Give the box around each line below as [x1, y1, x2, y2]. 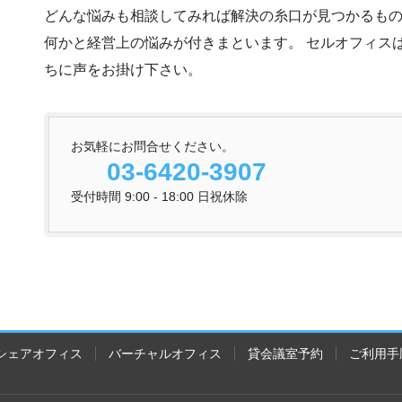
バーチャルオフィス [109, 346, 222, 362]
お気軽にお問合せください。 [71, 139, 234, 154]
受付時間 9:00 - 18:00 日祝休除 [71, 189, 248, 205]
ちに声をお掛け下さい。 [44, 62, 202, 78]
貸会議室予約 [248, 346, 323, 362]
